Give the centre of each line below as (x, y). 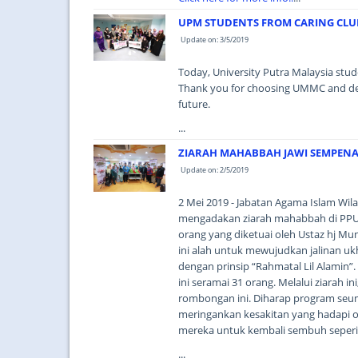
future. (194, 104)
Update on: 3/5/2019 (215, 40)
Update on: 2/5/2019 (215, 170)
